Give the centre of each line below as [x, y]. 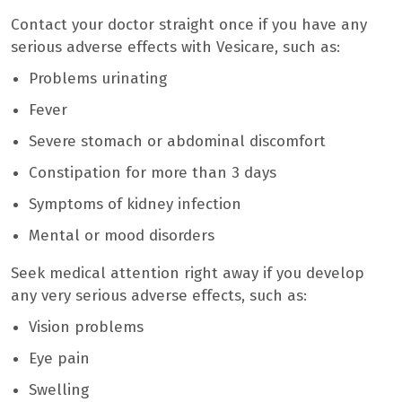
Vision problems [86, 327]
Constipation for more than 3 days [153, 172]
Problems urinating [98, 78]
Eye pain [59, 358]
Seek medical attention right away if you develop [188, 273]
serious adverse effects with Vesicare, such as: [175, 47]
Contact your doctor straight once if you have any [189, 24]
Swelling [59, 389]
